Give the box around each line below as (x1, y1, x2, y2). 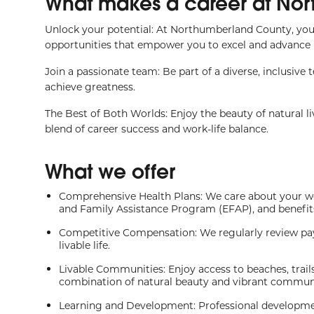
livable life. (59, 238, 110, 252)
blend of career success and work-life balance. (45, 122, 268, 135)
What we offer (45, 158, 175, 184)
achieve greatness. (45, 80, 135, 93)
